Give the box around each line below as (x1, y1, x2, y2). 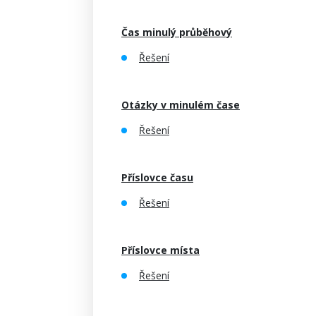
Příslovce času (121, 171, 193, 184)
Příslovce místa (121, 243, 200, 257)
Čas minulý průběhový (121, 25, 232, 39)
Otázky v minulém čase (121, 98, 240, 111)
